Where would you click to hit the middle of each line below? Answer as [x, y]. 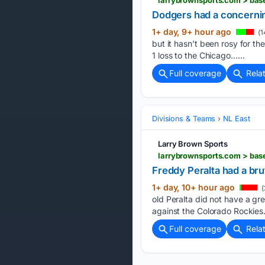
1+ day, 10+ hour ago [195, 187]
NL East [237, 118]
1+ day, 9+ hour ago [193, 31]
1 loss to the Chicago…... [198, 55]
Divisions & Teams [184, 118]
